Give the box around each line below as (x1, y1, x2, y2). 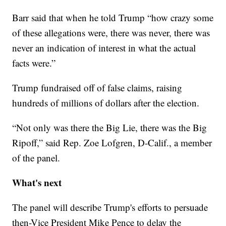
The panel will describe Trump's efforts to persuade (12, 201, 208, 214)
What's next (12, 176, 62, 190)
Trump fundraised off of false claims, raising (12, 81, 183, 94)
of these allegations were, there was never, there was (12, 26, 210, 39)
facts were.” (12, 56, 56, 70)
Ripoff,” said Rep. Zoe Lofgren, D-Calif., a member (12, 136, 212, 149)
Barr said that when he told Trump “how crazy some (12, 11, 214, 24)
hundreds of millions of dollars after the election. (12, 96, 200, 109)
